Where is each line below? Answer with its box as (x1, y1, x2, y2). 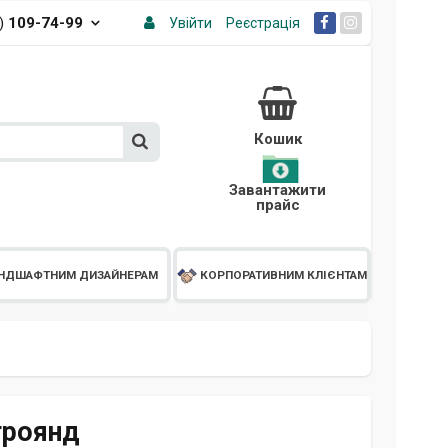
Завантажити (229, 180, 327, 199)
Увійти (168, 15, 212, 31)
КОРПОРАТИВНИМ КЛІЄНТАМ (200, 268, 367, 283)
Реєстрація (225, 15, 300, 31)
